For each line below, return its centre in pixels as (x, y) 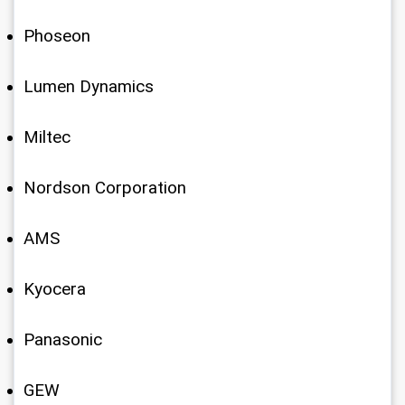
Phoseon (57, 36)
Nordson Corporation (105, 188)
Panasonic (63, 340)
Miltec (47, 137)
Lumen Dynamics (89, 87)
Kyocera (55, 289)
